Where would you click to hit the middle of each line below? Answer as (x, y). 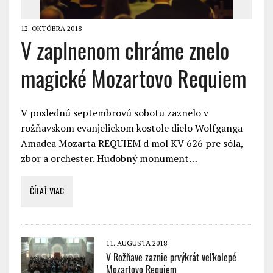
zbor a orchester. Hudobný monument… (109, 158)
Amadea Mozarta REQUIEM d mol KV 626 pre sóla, (132, 143)
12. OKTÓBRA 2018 (51, 28)
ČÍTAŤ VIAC (47, 191)
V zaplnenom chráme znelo (125, 51)
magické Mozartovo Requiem (133, 79)
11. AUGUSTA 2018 (136, 243)
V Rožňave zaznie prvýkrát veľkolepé (171, 257)
